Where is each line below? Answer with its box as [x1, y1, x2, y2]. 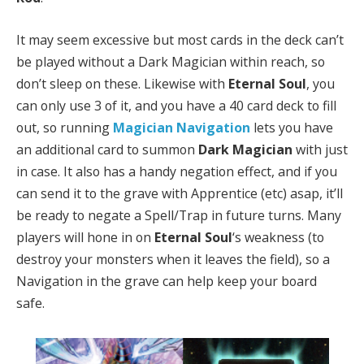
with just [292, 140, 348, 158]
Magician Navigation [113, 118, 250, 136]
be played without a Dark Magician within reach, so [16, 52, 325, 71]
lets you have [250, 118, 333, 136]
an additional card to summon [16, 140, 198, 158]
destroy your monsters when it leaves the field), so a [16, 249, 330, 268]
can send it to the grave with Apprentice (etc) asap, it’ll [16, 184, 343, 202]
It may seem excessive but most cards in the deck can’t [16, 30, 344, 49]
